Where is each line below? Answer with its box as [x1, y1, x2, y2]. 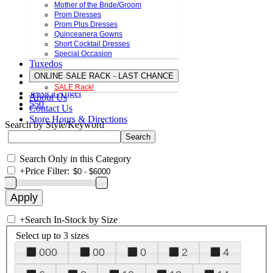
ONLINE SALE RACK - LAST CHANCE [34, 71, 174, 81]
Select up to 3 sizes [16, 230, 89, 241]
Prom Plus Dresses [54, 20, 118, 29]
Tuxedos [29, 58, 62, 69]
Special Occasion [54, 49, 112, 58]
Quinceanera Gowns [54, 30, 122, 39]
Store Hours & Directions [29, 114, 127, 125]
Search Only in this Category [19, 154, 131, 164]
